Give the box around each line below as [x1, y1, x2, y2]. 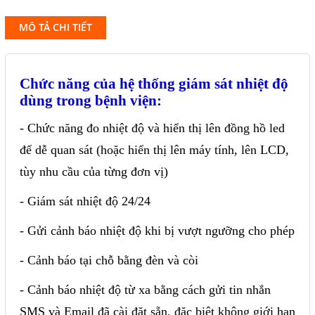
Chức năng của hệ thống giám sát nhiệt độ [20, 75, 288, 92]
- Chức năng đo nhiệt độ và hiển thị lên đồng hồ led [20, 121, 285, 135]
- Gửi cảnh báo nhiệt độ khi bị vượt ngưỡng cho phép [20, 224, 295, 238]
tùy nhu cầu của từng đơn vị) [20, 165, 168, 179]
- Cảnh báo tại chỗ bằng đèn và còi [20, 253, 198, 267]
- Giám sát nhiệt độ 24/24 [20, 194, 150, 208]
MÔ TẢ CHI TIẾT [19, 21, 92, 34]
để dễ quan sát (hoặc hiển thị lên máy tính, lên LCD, [20, 143, 289, 157]
